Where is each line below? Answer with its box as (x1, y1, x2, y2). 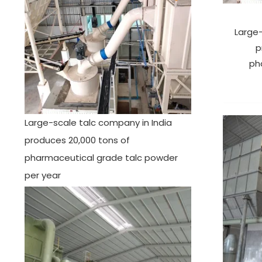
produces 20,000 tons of (25, 134, 130, 147)
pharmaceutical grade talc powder (25, 151, 178, 164)
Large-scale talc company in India (25, 116, 172, 129)
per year (25, 169, 61, 182)
